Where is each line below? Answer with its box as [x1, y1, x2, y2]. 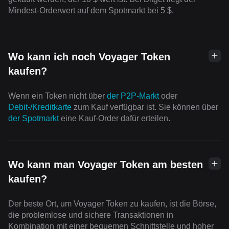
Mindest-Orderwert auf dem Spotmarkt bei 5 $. [8, 6, 174, 15]
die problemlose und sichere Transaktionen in [8, 211, 173, 220]
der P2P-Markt [107, 91, 159, 101]
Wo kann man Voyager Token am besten [8, 159, 203, 171]
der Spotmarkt [8, 114, 59, 123]
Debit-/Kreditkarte [8, 103, 72, 112]
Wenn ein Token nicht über [8, 91, 107, 101]
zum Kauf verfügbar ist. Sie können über [72, 103, 218, 112]
